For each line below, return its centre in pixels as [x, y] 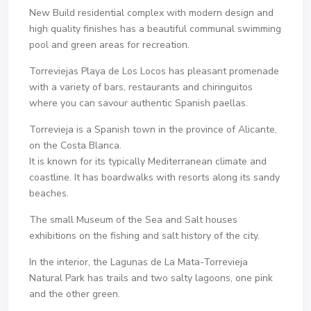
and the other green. [75, 294]
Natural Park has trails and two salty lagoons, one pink [151, 278]
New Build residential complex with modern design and [151, 13]
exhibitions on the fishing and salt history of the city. [144, 236]
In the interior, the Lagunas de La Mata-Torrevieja [138, 262]
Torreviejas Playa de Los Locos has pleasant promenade [154, 71]
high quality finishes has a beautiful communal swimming [155, 29]
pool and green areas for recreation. [109, 45]
